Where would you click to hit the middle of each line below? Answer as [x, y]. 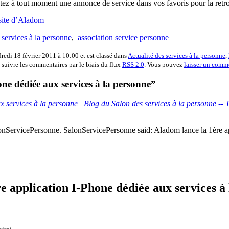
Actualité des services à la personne [177, 55]
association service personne [122, 37]
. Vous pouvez [164, 64]
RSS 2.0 [133, 64]
